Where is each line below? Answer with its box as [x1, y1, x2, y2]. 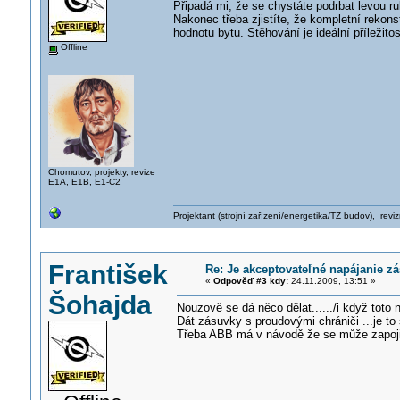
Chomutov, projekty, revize [47, 166, 155, 177]
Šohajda [47, 290, 152, 320]
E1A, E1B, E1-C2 [47, 176, 121, 187]
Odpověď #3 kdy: [212, 276, 288, 286]
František [47, 260, 168, 289]
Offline [57, 42, 87, 52]
